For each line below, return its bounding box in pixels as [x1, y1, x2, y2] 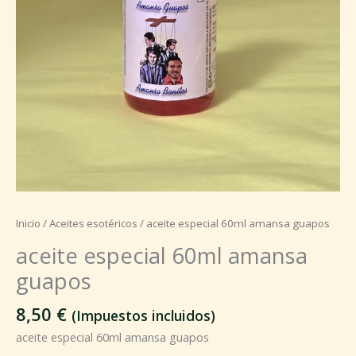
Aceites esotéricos [49, 215, 137, 230]
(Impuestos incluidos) [72, 305, 215, 325]
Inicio [16, 215, 41, 230]
